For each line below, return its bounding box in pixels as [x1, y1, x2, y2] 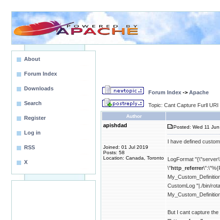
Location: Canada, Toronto [103, 155, 164, 161]
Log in [24, 130, 41, 136]
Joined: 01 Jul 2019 [103, 144, 148, 150]
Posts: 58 [103, 150, 125, 155]
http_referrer [171, 165, 203, 171]
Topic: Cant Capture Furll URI [148, 102, 219, 108]
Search [24, 100, 42, 106]
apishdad [103, 122, 127, 128]
